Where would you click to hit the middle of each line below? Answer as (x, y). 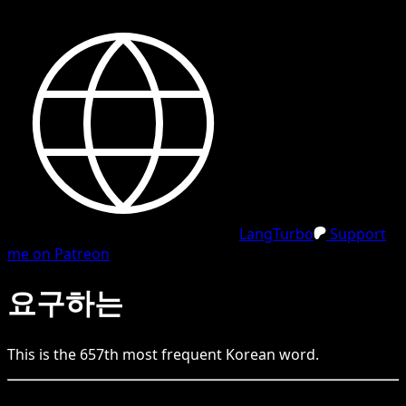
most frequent (172, 354)
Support (356, 234)
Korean (251, 354)
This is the (43, 354)
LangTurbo (276, 234)
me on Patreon (58, 254)
